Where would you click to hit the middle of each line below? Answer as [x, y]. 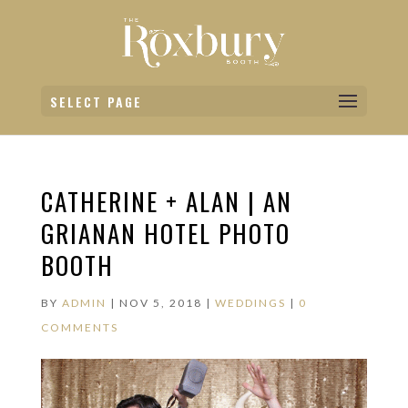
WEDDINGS [250, 303]
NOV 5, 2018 [160, 303]
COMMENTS [79, 327]
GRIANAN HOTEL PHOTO [165, 233]
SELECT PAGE [96, 102]
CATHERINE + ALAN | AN [166, 201]
